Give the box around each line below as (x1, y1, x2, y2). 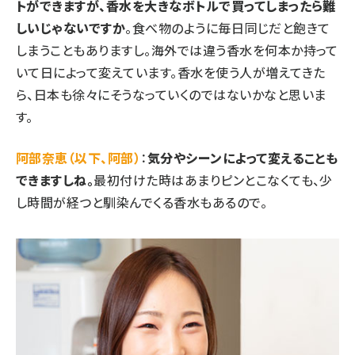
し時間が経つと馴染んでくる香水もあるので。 (16, 192, 268, 212)
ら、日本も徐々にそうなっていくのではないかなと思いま (16, 84, 326, 104)
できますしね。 (16, 170, 94, 189)
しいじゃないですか (16, 17, 126, 37)
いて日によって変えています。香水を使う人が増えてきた (16, 62, 326, 82)
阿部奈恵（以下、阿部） (16, 147, 141, 167)
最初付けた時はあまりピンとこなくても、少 (94, 170, 333, 189)
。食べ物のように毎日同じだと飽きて (125, 17, 330, 37)
